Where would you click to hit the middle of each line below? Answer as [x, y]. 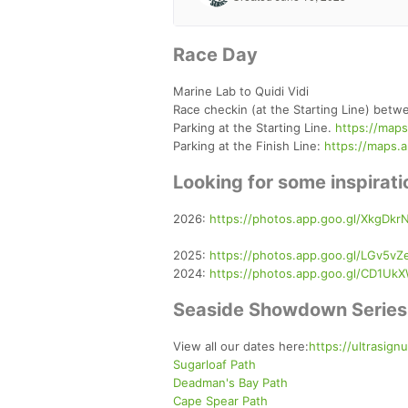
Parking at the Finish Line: [249, 145]
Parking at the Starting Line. [254, 127]
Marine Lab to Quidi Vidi [241, 91]
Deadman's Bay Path [230, 382]
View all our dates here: [241, 346]
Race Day [215, 54]
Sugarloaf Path [214, 364]
